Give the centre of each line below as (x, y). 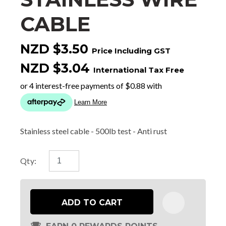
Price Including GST (131, 50)
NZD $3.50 (54, 49)
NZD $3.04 (55, 68)
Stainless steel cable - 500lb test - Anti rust (94, 131)
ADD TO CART (92, 202)
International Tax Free (139, 70)
